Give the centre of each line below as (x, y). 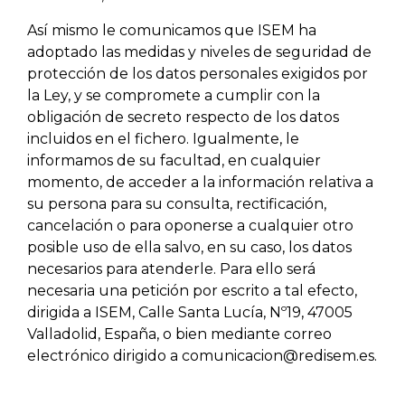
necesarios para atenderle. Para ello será (171, 268)
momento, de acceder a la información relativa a (200, 182)
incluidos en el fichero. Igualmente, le (163, 138)
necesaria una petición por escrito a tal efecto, (192, 290)
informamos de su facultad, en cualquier (174, 160)
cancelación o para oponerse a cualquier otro (190, 225)
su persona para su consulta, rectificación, (177, 203)
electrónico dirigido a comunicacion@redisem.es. (202, 355)
